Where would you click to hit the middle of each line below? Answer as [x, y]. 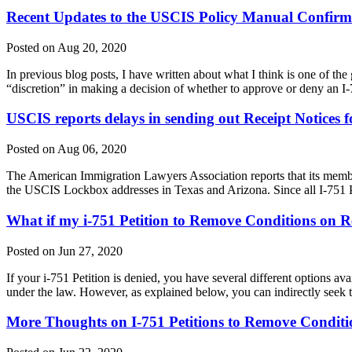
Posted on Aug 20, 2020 [66, 47]
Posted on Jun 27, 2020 [64, 251]
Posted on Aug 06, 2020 [66, 149]
